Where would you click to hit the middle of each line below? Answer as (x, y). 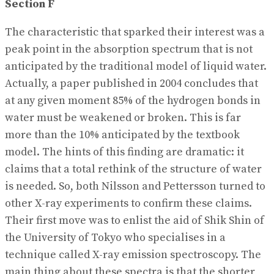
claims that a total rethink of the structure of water (133, 169)
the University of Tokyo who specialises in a (115, 237)
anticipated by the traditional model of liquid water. (136, 66)
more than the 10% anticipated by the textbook (122, 135)
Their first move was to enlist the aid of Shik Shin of (135, 220)
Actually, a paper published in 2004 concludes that (131, 83)
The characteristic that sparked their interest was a (135, 32)
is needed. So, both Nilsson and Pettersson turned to (135, 186)
